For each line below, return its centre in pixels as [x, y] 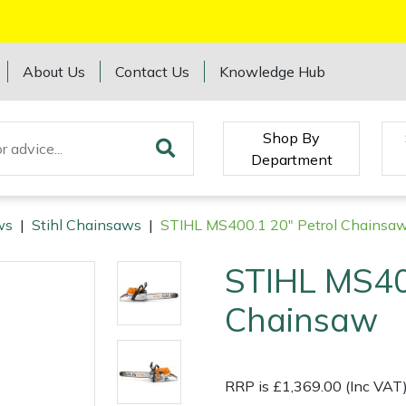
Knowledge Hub [273, 72]
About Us [54, 72]
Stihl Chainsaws [87, 225]
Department [291, 159]
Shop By [292, 137]
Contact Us [153, 72]
